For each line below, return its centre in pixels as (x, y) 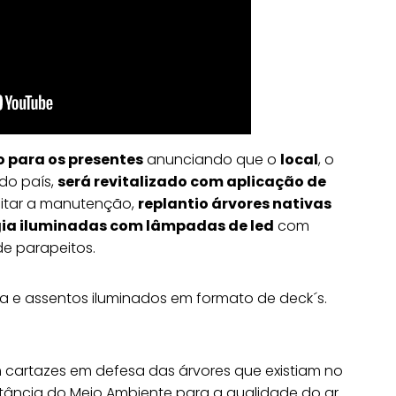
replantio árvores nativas (235, 204)
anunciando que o (212, 160)
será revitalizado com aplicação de (192, 182)
